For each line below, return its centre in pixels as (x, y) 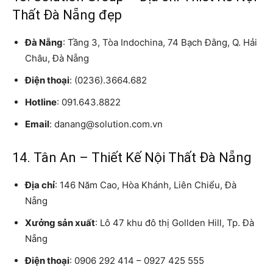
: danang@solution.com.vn (106, 124)
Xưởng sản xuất (60, 223)
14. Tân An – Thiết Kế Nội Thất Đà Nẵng (132, 158)
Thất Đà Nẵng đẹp (67, 15)
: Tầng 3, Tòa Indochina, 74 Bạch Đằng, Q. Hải (160, 43)
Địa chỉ (40, 185)
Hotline (41, 102)
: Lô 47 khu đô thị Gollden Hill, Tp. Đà (175, 223)
